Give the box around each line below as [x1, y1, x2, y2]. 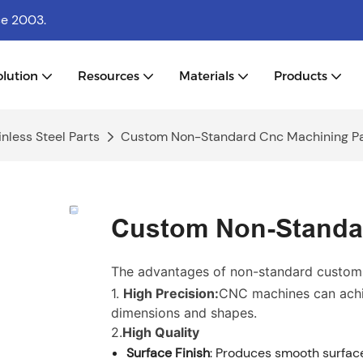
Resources [78, 67, 139, 83]
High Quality [122, 323, 199, 340]
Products [274, 67, 327, 83]
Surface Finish [126, 344, 211, 361]
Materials [179, 67, 234, 83]
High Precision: [123, 284, 219, 301]
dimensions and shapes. [111, 304, 257, 321]
